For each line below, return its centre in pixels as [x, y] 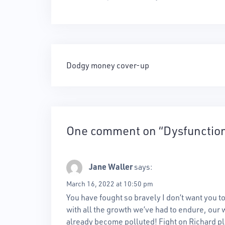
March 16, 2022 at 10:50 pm [110, 184]
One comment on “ [115, 130]
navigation [101, 92]
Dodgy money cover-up [108, 65]
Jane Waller [111, 167]
